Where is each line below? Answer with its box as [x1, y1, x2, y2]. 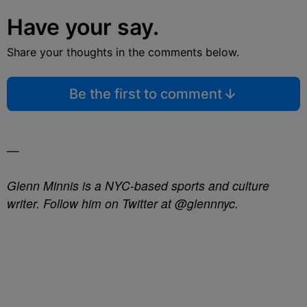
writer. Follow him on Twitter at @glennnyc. [7, 195, 238, 212]
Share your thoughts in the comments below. [7, 45, 239, 59]
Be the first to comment [69, 86, 222, 102]
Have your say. [7, 14, 159, 40]
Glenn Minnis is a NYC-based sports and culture [7, 177, 269, 194]
